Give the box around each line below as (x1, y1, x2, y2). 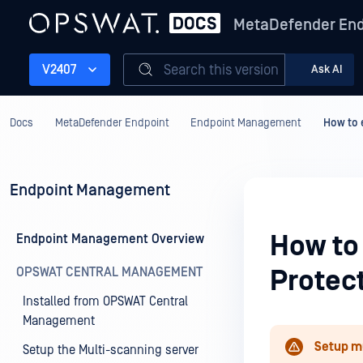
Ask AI (310, 62, 343, 76)
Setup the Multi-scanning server (23, 343, 199, 357)
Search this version (164, 61, 279, 79)
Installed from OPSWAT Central (23, 294, 188, 309)
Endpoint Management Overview (16, 232, 204, 246)
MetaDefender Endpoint (54, 117, 169, 130)
